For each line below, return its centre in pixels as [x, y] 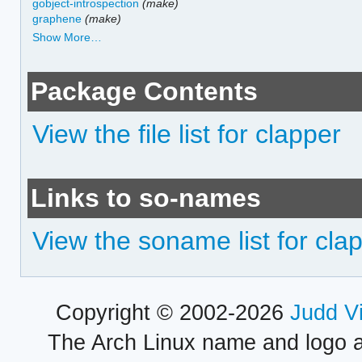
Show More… [67, 38]
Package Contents [145, 92]
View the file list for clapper [187, 135]
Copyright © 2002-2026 [173, 312]
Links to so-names [146, 198]
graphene [57, 18]
